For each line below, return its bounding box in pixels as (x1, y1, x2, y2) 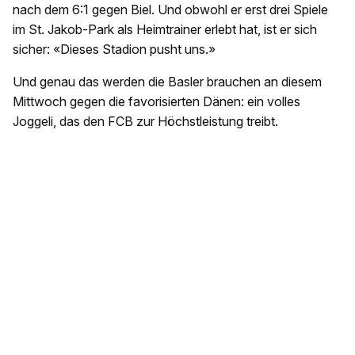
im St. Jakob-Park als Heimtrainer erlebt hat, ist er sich (13, 21, 317, 37)
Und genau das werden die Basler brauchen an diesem (13, 73, 322, 90)
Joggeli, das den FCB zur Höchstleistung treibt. (13, 113, 278, 129)
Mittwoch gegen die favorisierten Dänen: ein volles (13, 93, 300, 109)
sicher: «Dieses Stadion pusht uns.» (13, 40, 216, 57)
